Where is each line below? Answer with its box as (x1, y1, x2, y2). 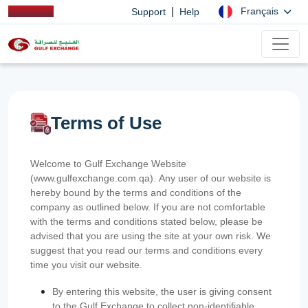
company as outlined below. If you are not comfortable (30, 201, 265, 212)
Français (240, 5, 281, 16)
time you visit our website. (30, 258, 142, 270)
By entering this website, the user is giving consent (52, 285, 272, 297)
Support (131, 5, 166, 17)
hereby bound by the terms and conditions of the (30, 186, 241, 198)
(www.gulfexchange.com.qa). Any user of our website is (30, 172, 271, 184)
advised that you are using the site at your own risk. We (30, 230, 271, 241)
